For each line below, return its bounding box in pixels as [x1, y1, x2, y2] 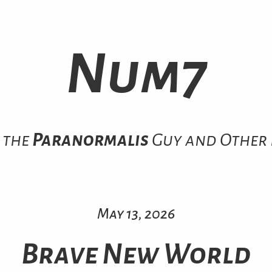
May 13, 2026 [97, 206, 175, 222]
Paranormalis [32, 130, 149, 149]
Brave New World [21, 239, 251, 270]
